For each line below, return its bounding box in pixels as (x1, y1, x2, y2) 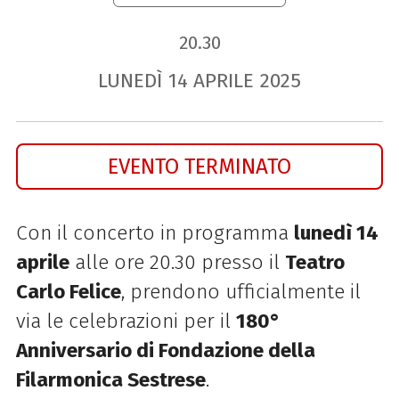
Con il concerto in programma (15, 221, 294, 246)
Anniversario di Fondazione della (15, 338, 315, 363)
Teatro (284, 250, 345, 275)
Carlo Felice (15, 280, 121, 305)
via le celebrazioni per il (15, 309, 236, 334)
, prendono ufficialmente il (120, 280, 361, 305)
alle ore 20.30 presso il (69, 250, 285, 275)
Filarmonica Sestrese (15, 368, 206, 393)
